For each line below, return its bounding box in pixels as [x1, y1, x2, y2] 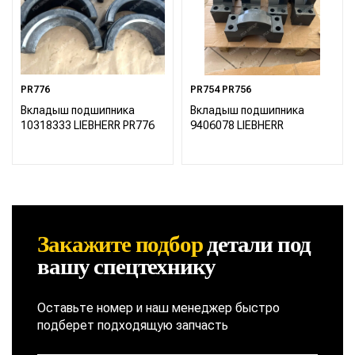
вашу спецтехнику [37, 253, 216, 279]
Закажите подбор [37, 231, 203, 257]
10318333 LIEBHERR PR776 [21, 119, 155, 132]
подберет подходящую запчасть [37, 317, 229, 333]
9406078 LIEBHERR [190, 119, 284, 132]
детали [202, 231, 273, 257]
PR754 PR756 [190, 83, 251, 95]
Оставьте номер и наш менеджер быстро [37, 300, 281, 315]
